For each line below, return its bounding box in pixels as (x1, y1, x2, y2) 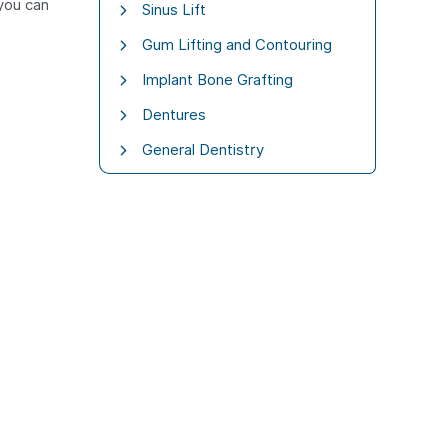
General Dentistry (141, 140, 264, 159)
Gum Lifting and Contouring (141, 35, 332, 54)
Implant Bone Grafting (141, 70, 293, 89)
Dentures (141, 105, 206, 124)
